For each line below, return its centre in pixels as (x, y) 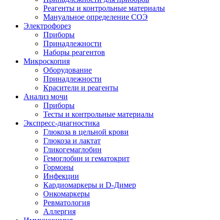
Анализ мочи (46, 97)
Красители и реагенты (81, 88)
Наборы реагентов (74, 53)
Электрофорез (47, 26)
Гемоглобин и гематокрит (86, 159)
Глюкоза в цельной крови (86, 132)
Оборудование (68, 70)
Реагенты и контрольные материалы (104, 8)
